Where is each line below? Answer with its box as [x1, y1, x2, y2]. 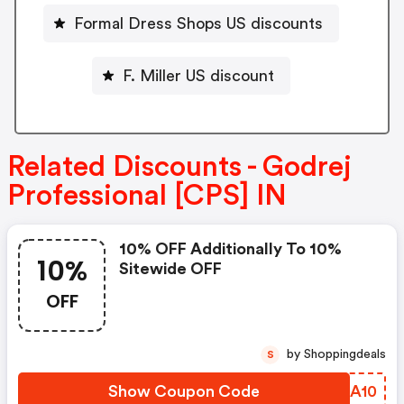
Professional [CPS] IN [7, 181, 287, 211]
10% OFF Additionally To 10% [119, 241, 342, 258]
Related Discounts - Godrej [7, 152, 352, 182]
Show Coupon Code [108, 383, 260, 400]
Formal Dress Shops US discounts [74, 14, 323, 32]
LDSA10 [317, 383, 377, 400]
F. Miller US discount [123, 67, 274, 84]
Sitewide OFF [119, 261, 222, 278]
